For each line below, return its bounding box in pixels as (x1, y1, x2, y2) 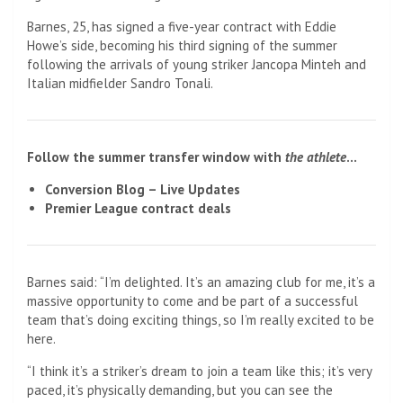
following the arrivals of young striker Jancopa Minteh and (27, 55, 366, 73)
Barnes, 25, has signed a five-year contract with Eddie (27, 17, 336, 35)
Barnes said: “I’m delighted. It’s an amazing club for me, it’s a (27, 273, 375, 291)
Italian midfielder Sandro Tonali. (27, 74, 213, 92)
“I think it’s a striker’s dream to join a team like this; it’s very (27, 362, 372, 380)
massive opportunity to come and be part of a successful (27, 291, 358, 309)
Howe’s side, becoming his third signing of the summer (27, 36, 337, 54)
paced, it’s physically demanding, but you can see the (27, 381, 333, 399)
